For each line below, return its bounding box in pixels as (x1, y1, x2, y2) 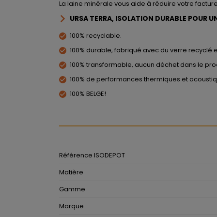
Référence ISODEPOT (59, 151, 125, 160)
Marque (59, 201, 84, 211)
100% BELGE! (70, 89, 106, 98)
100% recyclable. (70, 31, 122, 40)
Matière (59, 168, 83, 177)
